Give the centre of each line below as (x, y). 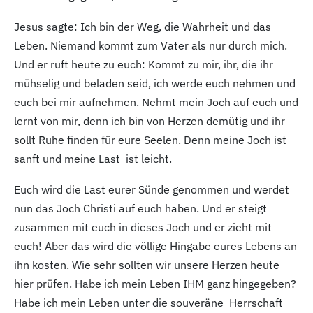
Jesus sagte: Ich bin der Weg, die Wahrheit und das (143, 26)
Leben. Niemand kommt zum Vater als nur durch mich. (151, 45)
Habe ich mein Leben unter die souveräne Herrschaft (148, 302)
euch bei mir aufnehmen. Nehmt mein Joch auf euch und (156, 102)
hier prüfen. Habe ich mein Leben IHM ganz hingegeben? (155, 283)
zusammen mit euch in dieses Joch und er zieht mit (143, 227)
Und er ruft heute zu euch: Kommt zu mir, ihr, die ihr (144, 64)
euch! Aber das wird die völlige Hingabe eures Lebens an (155, 246)
